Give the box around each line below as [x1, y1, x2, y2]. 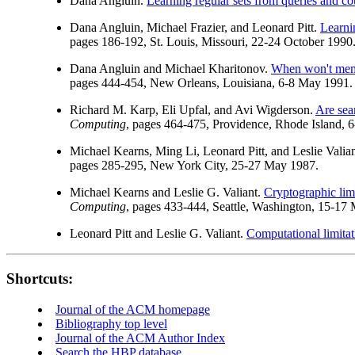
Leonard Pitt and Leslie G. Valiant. [70, 227, 246, 241]
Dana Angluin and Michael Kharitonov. [70, 62, 271, 76]
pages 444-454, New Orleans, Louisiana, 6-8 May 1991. [70, 76, 353, 90]
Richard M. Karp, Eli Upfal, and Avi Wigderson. [70, 103, 315, 117]
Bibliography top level [55, 316, 167, 330]
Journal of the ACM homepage [55, 302, 210, 316]
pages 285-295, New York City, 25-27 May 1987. [70, 158, 319, 173]
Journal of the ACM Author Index [55, 330, 225, 345]
